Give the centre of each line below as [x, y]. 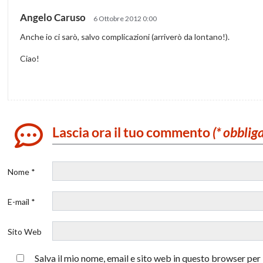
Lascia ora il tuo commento [133, 132]
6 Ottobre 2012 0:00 [125, 18]
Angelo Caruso [54, 17]
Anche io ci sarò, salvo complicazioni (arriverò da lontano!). [125, 36]
